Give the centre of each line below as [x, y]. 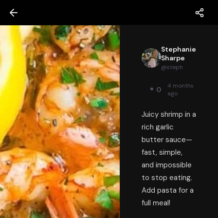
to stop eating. [167, 178]
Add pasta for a [168, 190]
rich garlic [158, 127]
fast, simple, [162, 152]
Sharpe [173, 58]
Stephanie [179, 49]
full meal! [156, 203]
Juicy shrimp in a [169, 114]
